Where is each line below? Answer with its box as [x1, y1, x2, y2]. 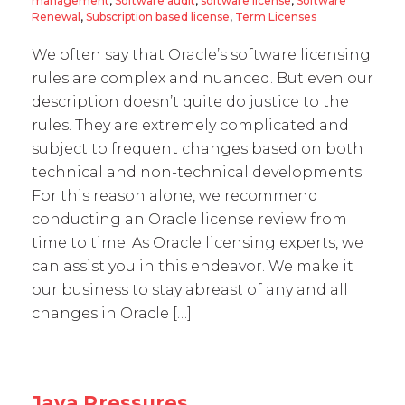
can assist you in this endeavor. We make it [32, 258, 353, 275]
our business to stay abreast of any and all [32, 281, 348, 298]
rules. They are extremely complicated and [32, 117, 349, 134]
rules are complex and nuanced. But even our [32, 70, 373, 87]
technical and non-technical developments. [32, 164, 364, 181]
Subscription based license [86, 10, 230, 24]
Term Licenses [235, 10, 316, 24]
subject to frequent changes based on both [32, 140, 363, 157]
